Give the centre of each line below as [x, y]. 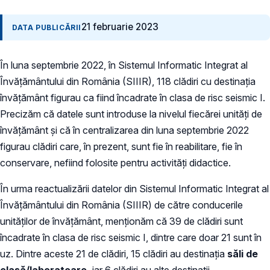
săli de [243, 253]
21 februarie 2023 [120, 27]
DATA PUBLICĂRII [47, 28]
